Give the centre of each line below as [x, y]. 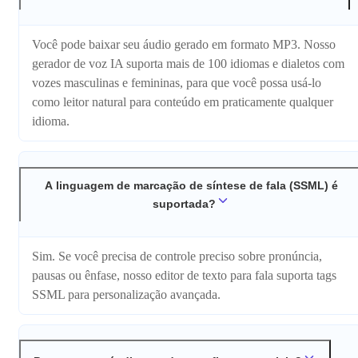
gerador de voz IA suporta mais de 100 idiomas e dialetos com [188, 64]
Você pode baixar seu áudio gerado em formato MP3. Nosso [184, 45]
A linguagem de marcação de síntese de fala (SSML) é [191, 185]
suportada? [184, 203]
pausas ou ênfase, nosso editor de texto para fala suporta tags [184, 275]
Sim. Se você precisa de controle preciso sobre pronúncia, [177, 256]
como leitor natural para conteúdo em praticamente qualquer [183, 102]
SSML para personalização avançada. [126, 294]
